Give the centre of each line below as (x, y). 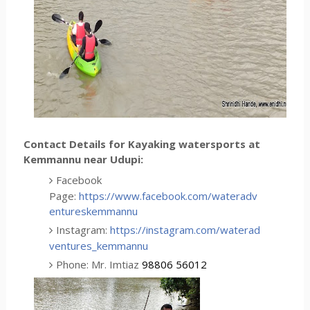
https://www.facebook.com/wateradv (168, 195)
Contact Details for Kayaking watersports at (142, 144)
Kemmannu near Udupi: (84, 159)
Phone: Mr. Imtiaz (99, 264)
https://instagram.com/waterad (185, 229)
